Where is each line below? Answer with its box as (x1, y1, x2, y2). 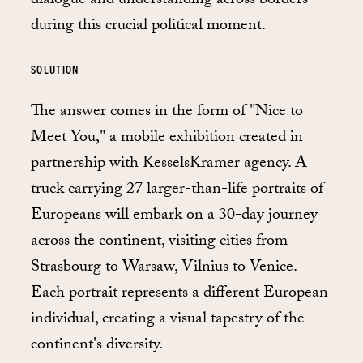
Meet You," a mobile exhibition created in (31, 125, 303, 153)
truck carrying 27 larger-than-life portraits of (31, 177, 323, 205)
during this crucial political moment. (31, 12, 266, 41)
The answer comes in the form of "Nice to (31, 99, 303, 127)
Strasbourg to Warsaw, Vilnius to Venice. (31, 254, 297, 283)
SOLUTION (31, 62, 79, 76)
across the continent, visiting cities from (31, 228, 288, 257)
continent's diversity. (31, 332, 163, 361)
